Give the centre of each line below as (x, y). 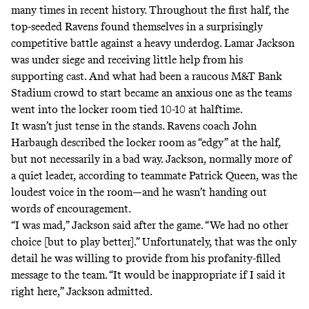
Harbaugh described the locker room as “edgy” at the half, (146, 142)
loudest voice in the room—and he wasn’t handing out (139, 192)
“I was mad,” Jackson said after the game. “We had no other (150, 225)
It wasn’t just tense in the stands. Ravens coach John (134, 126)
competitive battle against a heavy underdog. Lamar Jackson (153, 43)
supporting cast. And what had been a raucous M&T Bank (147, 76)
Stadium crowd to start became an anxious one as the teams (151, 92)
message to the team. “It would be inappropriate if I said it (148, 275)
